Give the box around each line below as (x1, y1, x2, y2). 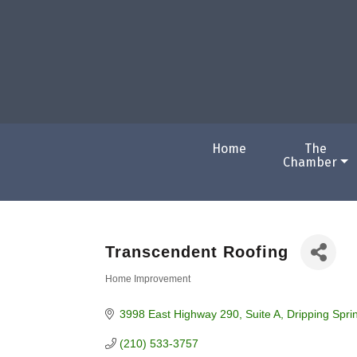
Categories (104, 282, 198, 302)
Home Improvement (105, 273, 190, 284)
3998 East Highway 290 (119, 307, 239, 320)
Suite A (245, 307, 280, 320)
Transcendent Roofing (105, 243, 288, 261)
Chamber (283, 154, 338, 170)
